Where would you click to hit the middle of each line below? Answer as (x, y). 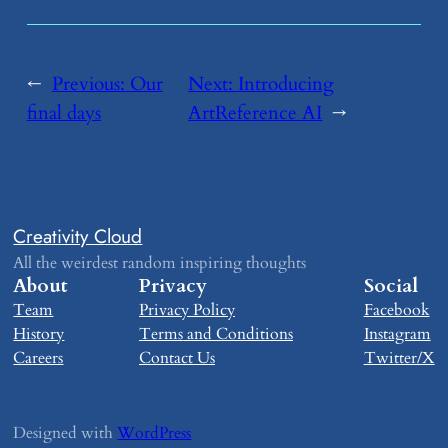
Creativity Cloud (78, 235)
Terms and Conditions (216, 333)
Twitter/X (399, 357)
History (39, 333)
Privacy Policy (187, 309)
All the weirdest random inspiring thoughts (160, 262)
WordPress (154, 433)
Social (390, 285)
